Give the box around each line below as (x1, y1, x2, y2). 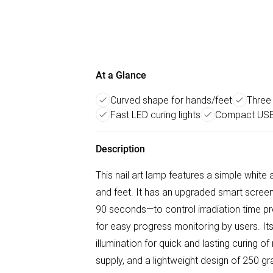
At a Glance (96, 69, 146, 81)
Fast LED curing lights (110, 108, 200, 121)
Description (96, 143, 145, 155)
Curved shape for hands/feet (110, 94, 232, 106)
